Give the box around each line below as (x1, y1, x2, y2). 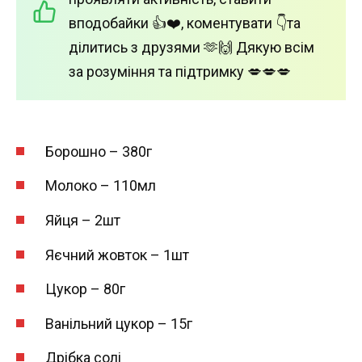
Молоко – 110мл (45, 177, 156, 195)
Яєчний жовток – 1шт (45, 246, 189, 263)
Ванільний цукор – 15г (45, 314, 192, 332)
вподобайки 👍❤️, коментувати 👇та (69, 15, 301, 32)
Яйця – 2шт (45, 211, 120, 229)
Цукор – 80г (45, 280, 125, 298)
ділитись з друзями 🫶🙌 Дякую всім (69, 39, 314, 57)
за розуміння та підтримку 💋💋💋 (69, 63, 291, 81)
